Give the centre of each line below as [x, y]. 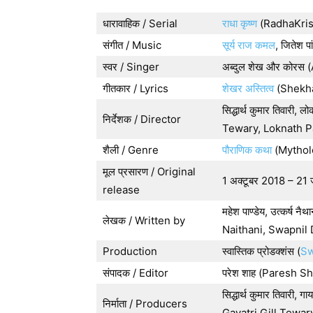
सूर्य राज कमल [249, 45]
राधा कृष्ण [240, 23]
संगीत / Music [132, 45]
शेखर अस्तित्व [248, 88]
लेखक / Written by [144, 220]
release [121, 190]
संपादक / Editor [136, 273]
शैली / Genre [131, 150]
